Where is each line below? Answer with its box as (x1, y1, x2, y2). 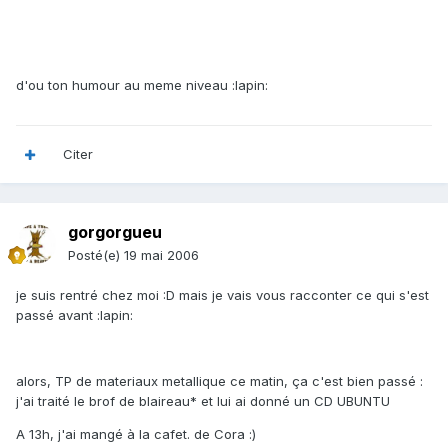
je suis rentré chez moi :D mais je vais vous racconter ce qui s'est (16, 287, 429, 304)
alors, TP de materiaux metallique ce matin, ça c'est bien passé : (16, 373, 423, 390)
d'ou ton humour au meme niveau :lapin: (16, 77, 268, 94)
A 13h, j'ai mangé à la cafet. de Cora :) (16, 426, 256, 443)
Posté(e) (68, 247, 124, 264)
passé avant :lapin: (16, 307, 133, 324)
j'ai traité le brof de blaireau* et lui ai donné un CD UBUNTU (16, 393, 390, 410)
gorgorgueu (68, 222, 162, 243)
